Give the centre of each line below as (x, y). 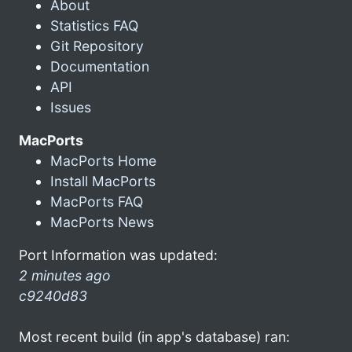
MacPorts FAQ (97, 201)
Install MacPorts (103, 181)
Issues (71, 107)
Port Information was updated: (118, 255)
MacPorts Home (103, 160)
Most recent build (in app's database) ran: (154, 336)
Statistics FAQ (94, 25)
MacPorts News (102, 222)
